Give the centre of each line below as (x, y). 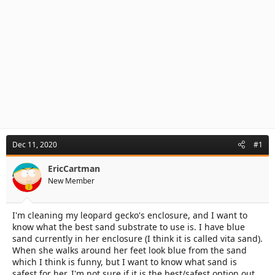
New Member (71, 181)
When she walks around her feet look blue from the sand (130, 250)
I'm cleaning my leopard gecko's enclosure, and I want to (130, 215)
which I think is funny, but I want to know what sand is (125, 262)
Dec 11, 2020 (35, 145)
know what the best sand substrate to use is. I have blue (129, 227)
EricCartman (74, 168)
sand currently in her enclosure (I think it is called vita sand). (137, 238)
